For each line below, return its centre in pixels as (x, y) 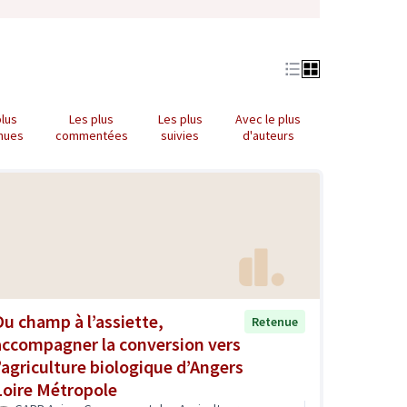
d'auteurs (268, 135)
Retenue (275, 321)
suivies (180, 135)
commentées (91, 135)
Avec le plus (268, 119)
